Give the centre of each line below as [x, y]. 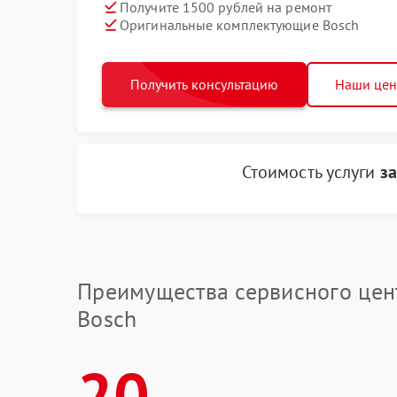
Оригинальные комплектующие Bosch [240, 24]
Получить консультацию [204, 84]
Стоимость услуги [311, 172]
